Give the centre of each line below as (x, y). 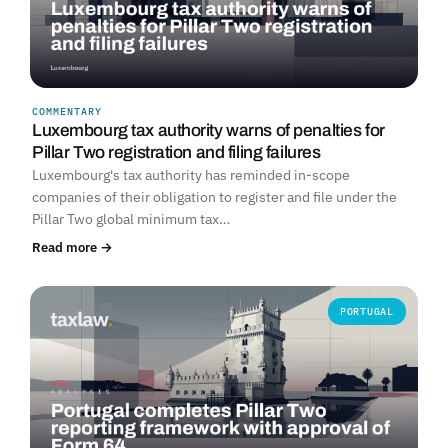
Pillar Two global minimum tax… (131, 219)
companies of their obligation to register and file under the (214, 197)
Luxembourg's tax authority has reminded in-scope (191, 175)
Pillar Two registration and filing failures (176, 153)
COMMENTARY (67, 112)
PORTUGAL (366, 312)
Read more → (72, 247)
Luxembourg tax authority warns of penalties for (208, 131)
